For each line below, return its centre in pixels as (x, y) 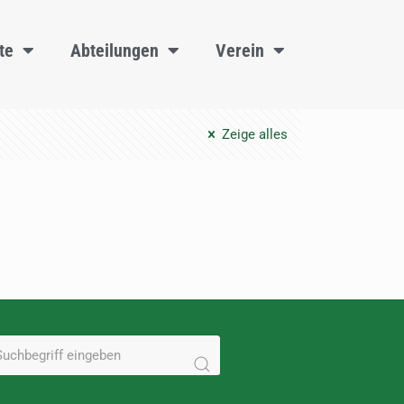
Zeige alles (253, 134)
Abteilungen (115, 50)
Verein (240, 50)
